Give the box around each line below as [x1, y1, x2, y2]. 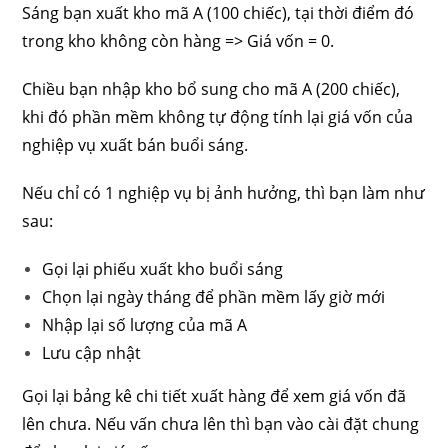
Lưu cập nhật [42, 342, 142, 364]
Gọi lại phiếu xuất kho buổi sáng [42, 258, 284, 280]
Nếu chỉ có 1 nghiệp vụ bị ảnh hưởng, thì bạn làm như [22, 182, 426, 204]
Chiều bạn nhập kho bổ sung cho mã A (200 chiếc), [22, 78, 401, 100]
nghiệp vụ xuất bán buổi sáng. [22, 134, 249, 156]
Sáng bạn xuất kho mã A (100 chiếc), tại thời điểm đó [22, 2, 415, 24]
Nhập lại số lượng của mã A [42, 314, 248, 336]
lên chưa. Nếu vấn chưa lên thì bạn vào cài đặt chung [22, 413, 420, 435]
